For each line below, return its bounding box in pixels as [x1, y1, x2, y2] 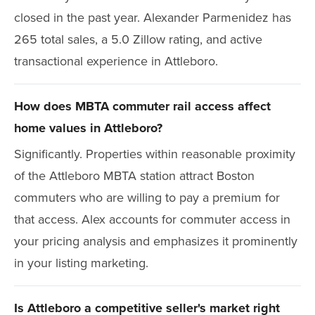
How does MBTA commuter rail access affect [14, 97, 271, 115]
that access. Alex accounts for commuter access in [14, 210, 290, 229]
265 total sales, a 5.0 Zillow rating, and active [14, 30, 262, 49]
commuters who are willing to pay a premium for [14, 188, 280, 207]
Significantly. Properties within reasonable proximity [14, 145, 295, 163]
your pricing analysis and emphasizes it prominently [14, 232, 297, 250]
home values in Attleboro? [14, 119, 162, 137]
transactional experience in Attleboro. [14, 52, 218, 70]
